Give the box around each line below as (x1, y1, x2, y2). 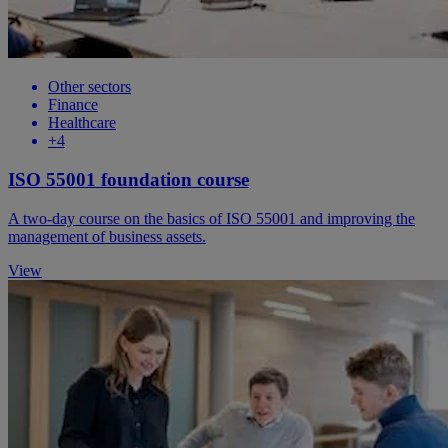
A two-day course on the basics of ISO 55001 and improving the (8, 209, 415, 227)
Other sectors (48, 78, 131, 96)
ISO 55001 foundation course (8, 168, 249, 190)
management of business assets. (8, 227, 206, 245)
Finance (48, 96, 98, 114)
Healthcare (48, 114, 116, 132)
